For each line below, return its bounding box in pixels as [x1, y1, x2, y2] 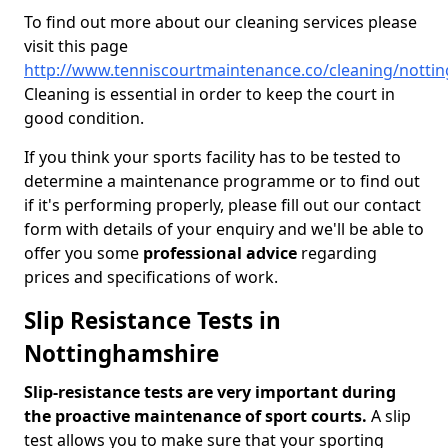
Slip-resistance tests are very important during [24, 381, 396, 403]
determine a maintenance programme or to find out [24, 170, 420, 192]
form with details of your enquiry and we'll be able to [24, 218, 424, 240]
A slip [367, 405, 411, 427]
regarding [297, 242, 377, 264]
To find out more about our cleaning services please [24, 11, 417, 33]
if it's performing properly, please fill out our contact [24, 194, 421, 216]
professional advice [143, 242, 297, 264]
